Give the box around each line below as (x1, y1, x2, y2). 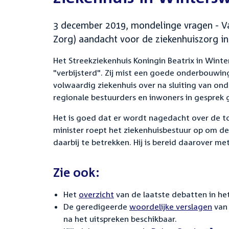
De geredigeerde (63, 201, 129, 212)
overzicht (79, 189, 114, 199)
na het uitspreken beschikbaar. (63, 214, 177, 224)
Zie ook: (53, 165, 99, 179)
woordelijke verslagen (129, 201, 212, 212)
